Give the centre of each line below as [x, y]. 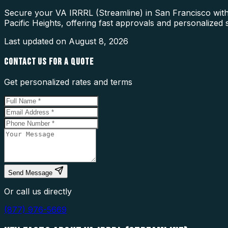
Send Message [30, 173]
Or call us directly [38, 192]
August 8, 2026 [98, 41]
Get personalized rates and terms [68, 82]
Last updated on [36, 41]
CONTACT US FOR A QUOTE [49, 62]
